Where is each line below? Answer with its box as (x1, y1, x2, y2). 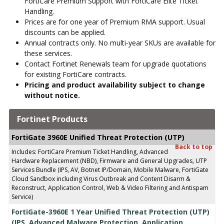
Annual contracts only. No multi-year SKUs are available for (24, 37, 215, 47)
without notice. (24, 90, 80, 100)
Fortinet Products (17, 113, 87, 124)
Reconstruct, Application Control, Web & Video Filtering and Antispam (11, 183, 208, 192)
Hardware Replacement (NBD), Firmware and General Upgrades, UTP (11, 156, 207, 165)
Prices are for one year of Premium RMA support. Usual (24, 16, 205, 26)
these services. (24, 48, 72, 58)
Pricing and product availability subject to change (24, 79, 205, 89)
